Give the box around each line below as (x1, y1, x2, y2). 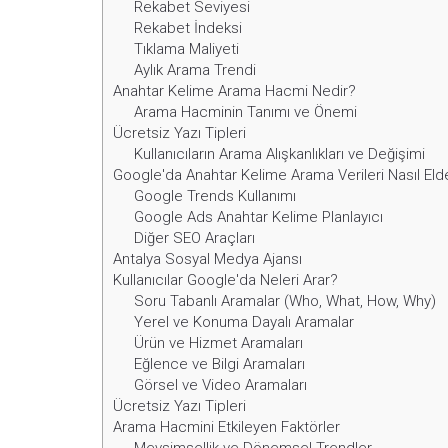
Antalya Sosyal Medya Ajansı (113, 250, 302, 269)
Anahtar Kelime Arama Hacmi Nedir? (113, 82, 356, 101)
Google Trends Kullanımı (134, 187, 297, 206)
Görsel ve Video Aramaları (134, 376, 308, 395)
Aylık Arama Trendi (134, 61, 257, 80)
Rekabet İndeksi (134, 19, 243, 38)
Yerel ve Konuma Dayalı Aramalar (134, 313, 355, 332)
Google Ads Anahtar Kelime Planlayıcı (134, 208, 384, 227)
